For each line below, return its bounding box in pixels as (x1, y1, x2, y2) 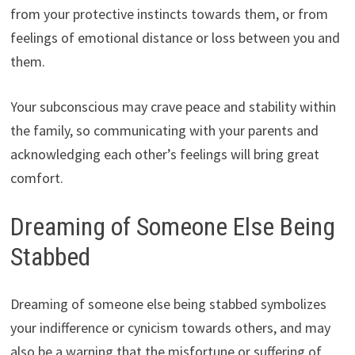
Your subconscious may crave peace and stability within (10, 97, 336, 116)
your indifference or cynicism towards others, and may (10, 319, 330, 338)
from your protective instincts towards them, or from (10, 4, 328, 23)
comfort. (10, 168, 63, 187)
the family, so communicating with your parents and (10, 120, 319, 139)
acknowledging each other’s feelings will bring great (10, 144, 319, 163)
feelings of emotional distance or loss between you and (10, 28, 340, 47)
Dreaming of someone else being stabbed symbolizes (10, 295, 326, 314)
